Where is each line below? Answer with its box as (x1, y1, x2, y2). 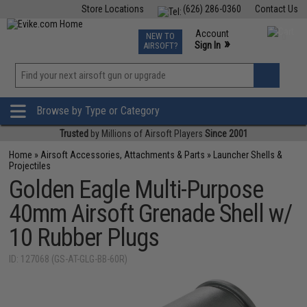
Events (173, 27, 199, 38)
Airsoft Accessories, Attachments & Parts (40, 149, 206, 160)
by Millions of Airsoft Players (88, 128, 205, 139)
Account (195, 28, 229, 39)
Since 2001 (204, 128, 248, 139)
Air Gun (101, 27, 130, 38)
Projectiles (9, 160, 51, 171)
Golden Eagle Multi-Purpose (9, 175, 264, 204)
